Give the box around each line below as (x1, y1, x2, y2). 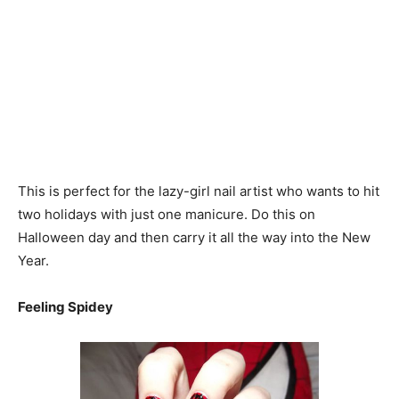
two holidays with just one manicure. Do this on (18, 206, 315, 223)
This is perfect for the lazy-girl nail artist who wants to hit (18, 183, 379, 199)
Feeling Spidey (18, 298, 113, 315)
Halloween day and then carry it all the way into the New (18, 229, 370, 246)
